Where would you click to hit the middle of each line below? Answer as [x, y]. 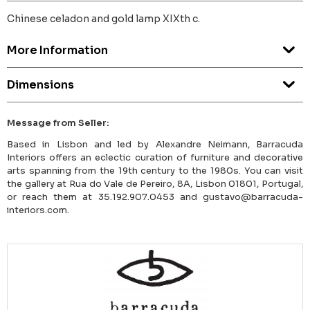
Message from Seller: [58, 123]
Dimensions [40, 85]
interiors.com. [38, 210]
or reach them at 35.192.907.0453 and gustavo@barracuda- [155, 197]
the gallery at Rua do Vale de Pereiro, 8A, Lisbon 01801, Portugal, [155, 184]
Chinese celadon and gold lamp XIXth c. [103, 19]
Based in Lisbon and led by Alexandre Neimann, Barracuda [155, 145]
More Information [57, 51]
